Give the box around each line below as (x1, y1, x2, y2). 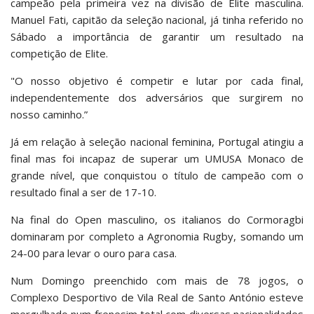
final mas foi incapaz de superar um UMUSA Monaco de (11, 151, 303, 166)
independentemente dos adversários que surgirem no (11, 90, 303, 105)
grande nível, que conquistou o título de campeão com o (11, 168, 303, 183)
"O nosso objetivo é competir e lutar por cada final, (11, 74, 303, 88)
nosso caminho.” (11, 107, 88, 122)
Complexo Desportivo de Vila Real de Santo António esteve (11, 290, 303, 305)
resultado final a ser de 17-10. (11, 185, 159, 200)
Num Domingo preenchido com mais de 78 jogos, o (11, 273, 303, 288)
